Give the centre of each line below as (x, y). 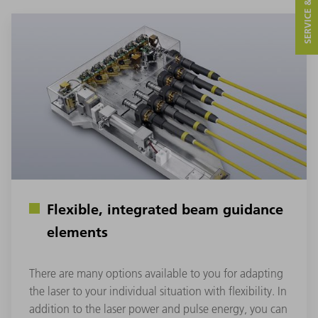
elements (77, 232)
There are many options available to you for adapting (156, 274)
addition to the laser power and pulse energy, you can (158, 309)
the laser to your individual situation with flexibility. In (158, 291)
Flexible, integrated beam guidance (165, 209)
